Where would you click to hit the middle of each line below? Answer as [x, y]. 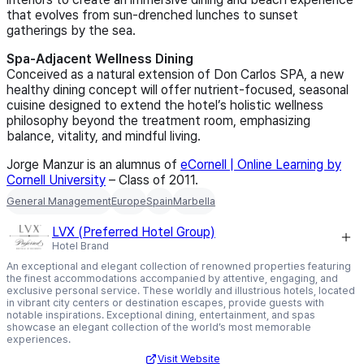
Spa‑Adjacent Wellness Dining [100, 59]
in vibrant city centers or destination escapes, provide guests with [165, 303]
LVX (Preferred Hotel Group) [134, 232]
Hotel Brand [80, 245]
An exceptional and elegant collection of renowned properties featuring [179, 266]
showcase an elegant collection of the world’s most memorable [159, 327]
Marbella [194, 201]
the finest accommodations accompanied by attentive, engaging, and [172, 279]
